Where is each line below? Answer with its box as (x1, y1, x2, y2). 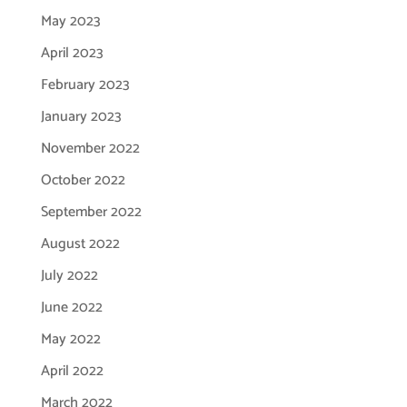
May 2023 (40, 9, 101, 34)
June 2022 (40, 295, 103, 320)
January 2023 (40, 104, 122, 129)
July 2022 (40, 263, 98, 288)
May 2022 (40, 327, 101, 352)
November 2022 (40, 136, 140, 161)
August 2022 (40, 232, 120, 256)
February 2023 (40, 73, 130, 97)
